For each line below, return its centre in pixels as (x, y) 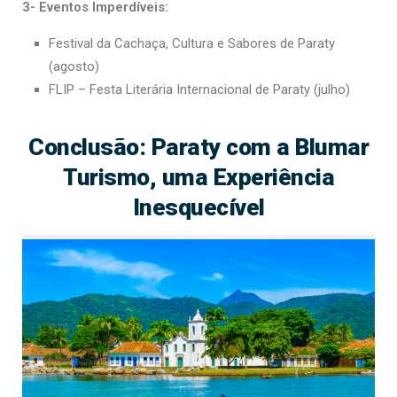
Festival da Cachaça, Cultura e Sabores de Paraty (192, 43)
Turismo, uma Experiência (198, 176)
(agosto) (74, 66)
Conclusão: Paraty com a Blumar (198, 146)
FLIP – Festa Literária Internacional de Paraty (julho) (199, 89)
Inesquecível (198, 206)
